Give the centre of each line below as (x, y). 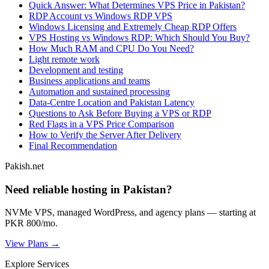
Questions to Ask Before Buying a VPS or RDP (120, 113)
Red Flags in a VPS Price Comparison (101, 124)
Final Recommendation (73, 145)
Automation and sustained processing (99, 91)
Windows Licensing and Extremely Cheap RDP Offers (133, 26)
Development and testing (76, 70)
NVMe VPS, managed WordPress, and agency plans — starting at (130, 213)
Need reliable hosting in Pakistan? (89, 189)
